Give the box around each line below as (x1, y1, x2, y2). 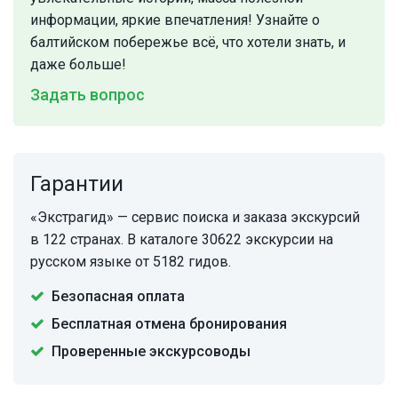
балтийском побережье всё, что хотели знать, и (30, 34, 346, 52)
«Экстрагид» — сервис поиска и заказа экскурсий (30, 209, 360, 227)
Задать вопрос (30, 85, 145, 105)
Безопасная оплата (52, 288, 185, 306)
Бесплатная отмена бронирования (52, 315, 287, 333)
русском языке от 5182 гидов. (30, 253, 231, 271)
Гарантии (30, 171, 123, 197)
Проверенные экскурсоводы (52, 343, 251, 361)
